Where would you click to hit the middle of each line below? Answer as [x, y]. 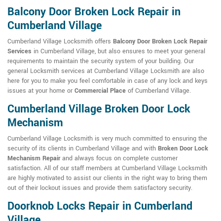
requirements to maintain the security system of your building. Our [101, 61]
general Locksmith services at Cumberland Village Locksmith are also [106, 71]
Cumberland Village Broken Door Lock [99, 109]
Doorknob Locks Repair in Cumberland [100, 206]
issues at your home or [41, 91]
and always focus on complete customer [119, 159]
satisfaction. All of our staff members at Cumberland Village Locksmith [107, 168]
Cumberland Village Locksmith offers [60, 42]
